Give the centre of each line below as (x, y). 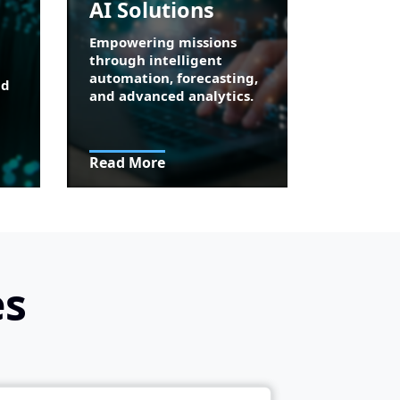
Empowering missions (163, 42)
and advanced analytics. (172, 96)
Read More (128, 163)
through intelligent (156, 60)
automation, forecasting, (174, 78)
